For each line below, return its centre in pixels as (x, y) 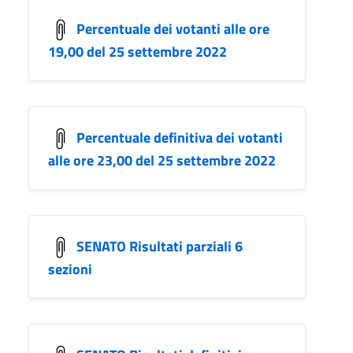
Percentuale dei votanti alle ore (173, 28)
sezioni (70, 269)
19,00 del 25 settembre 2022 (137, 51)
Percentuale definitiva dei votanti (180, 137)
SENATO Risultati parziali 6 (160, 246)
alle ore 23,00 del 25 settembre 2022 (162, 160)
